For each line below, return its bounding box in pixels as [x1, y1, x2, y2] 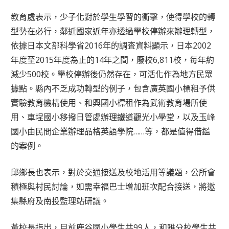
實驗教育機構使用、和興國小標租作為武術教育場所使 [11, 97, 208, 108]
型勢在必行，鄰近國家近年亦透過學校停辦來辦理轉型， [11, 25, 216, 37]
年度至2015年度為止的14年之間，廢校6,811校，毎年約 [11, 54, 215, 65]
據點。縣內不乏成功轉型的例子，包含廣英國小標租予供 [11, 82, 216, 94]
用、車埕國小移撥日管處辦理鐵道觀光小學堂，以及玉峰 [11, 111, 216, 123]
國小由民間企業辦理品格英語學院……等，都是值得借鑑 [11, 125, 211, 137]
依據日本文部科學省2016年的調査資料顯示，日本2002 [11, 39, 212, 51]
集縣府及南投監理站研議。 [11, 195, 109, 207]
